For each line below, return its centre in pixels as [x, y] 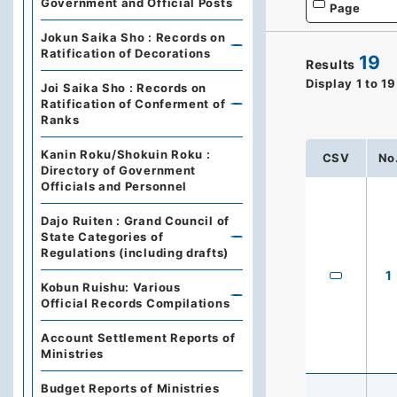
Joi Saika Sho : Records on [124, 88]
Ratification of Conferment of [133, 104]
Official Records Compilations [136, 303]
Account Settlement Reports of [138, 338]
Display [329, 83]
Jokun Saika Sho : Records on [133, 37]
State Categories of [102, 237]
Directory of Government [119, 170]
